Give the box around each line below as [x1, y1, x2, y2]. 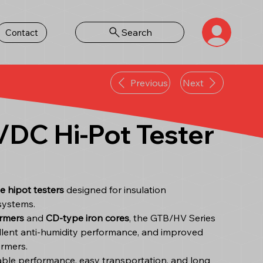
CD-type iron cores [45, 211, 129, 224]
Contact [5, 27, 38, 39]
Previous [130, 76, 168, 89]
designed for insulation [63, 183, 166, 195]
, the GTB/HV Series [129, 211, 215, 224]
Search [122, 26, 153, 38]
